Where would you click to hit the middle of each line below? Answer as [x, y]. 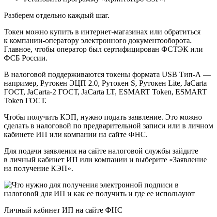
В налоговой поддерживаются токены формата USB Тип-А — [107, 75]
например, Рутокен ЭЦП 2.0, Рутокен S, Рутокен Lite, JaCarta [105, 83]
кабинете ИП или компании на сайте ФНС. [76, 135]
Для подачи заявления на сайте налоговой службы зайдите [101, 151]
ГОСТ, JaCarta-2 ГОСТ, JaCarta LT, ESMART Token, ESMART [105, 92]
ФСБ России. [26, 58]
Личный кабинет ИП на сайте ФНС [63, 210]
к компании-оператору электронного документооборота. [98, 41]
